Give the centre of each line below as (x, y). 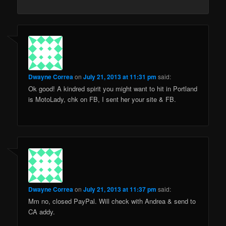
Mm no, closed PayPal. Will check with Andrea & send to (112, 201)
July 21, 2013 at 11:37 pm (120, 189)
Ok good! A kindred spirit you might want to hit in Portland (113, 89)
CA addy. (42, 211)
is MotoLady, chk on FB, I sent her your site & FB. (102, 99)
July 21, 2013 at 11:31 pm (120, 77)
